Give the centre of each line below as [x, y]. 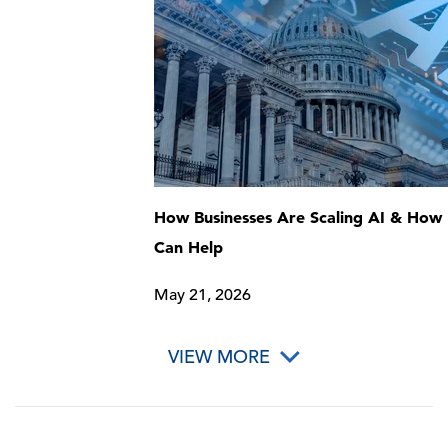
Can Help [189, 247]
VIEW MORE [219, 356]
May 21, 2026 [203, 295]
